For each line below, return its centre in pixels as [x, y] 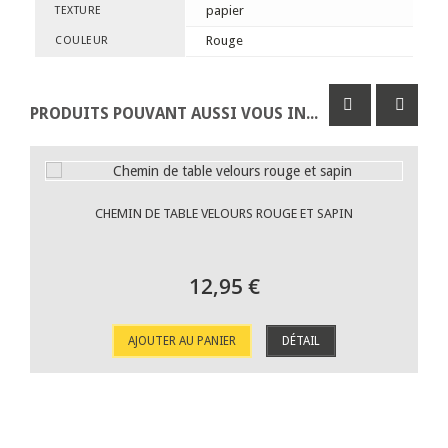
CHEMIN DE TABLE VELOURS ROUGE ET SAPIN [224, 213]
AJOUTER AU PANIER [182, 341]
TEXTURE [78, 10]
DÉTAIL [301, 341]
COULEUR [82, 40]
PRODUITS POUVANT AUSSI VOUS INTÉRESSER [312, 113]
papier [225, 10]
